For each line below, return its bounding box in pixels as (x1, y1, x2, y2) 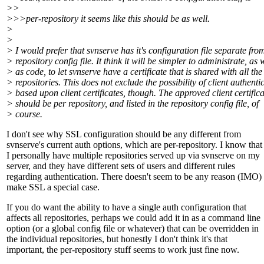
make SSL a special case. (6, 182, 100, 193)
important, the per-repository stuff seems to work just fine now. (6, 245, 239, 255)
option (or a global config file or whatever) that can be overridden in (6, 223, 259, 234)
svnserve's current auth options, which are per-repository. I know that (6, 140, 262, 150)
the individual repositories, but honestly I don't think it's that (6, 234, 227, 245)
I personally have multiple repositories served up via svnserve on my (6, 150, 260, 161)
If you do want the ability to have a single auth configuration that (6, 202, 246, 213)
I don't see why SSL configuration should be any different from (6, 129, 241, 140)
